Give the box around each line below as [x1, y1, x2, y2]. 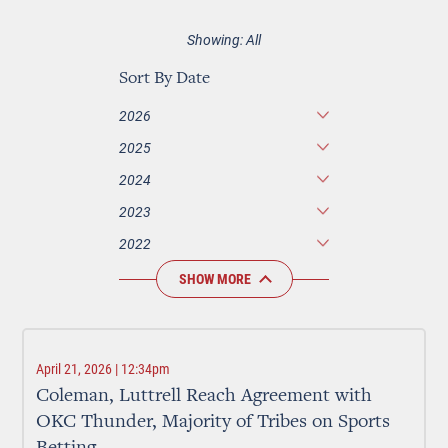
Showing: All [187, 30, 261, 49]
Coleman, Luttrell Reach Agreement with [36, 386, 373, 406]
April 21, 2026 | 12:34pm [36, 361, 171, 377]
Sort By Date [119, 70, 210, 88]
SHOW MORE [178, 271, 251, 287]
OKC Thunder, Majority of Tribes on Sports [36, 412, 391, 432]
